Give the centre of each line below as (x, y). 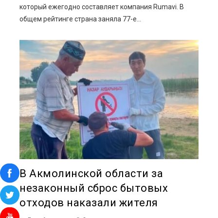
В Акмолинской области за (91, 173)
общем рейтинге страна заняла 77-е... (80, 19)
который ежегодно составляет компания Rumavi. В (102, 7)
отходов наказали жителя (89, 202)
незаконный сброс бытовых (94, 188)
